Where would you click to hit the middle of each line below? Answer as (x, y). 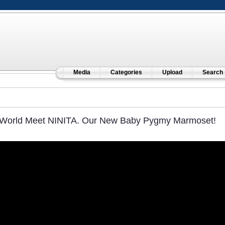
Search (212, 72)
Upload (172, 72)
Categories (126, 72)
